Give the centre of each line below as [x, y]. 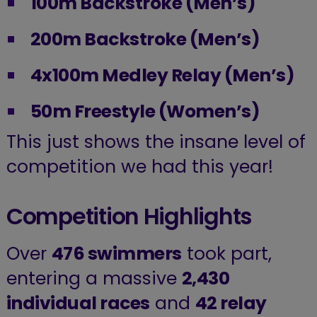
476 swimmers [116, 253]
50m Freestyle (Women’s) [145, 112]
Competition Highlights [129, 216]
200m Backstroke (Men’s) [145, 40]
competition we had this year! [139, 167]
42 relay [231, 303]
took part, [226, 253]
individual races [78, 303]
